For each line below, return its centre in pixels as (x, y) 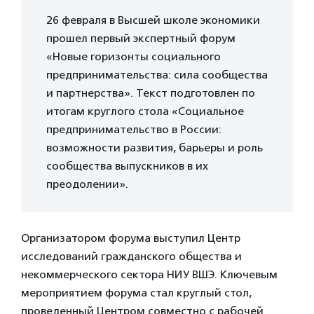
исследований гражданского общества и (131, 256)
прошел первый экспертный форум (141, 38)
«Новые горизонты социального (134, 56)
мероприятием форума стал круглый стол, (136, 292)
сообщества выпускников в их (127, 165)
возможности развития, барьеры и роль (155, 147)
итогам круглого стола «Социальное (145, 111)
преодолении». (87, 184)
